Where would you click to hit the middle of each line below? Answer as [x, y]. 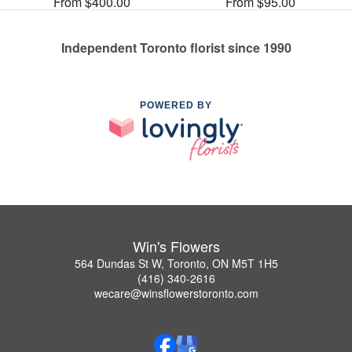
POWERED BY [176, 105]
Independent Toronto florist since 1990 [176, 47]
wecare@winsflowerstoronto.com [176, 293]
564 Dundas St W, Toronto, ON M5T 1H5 [176, 264]
